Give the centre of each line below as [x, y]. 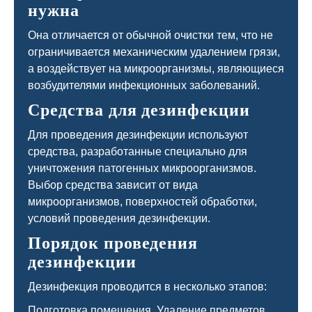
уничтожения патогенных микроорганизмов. [142, 168]
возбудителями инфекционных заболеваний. [144, 85]
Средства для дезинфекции [139, 110]
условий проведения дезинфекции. [119, 218]
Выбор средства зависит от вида [113, 185]
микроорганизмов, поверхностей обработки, [142, 202]
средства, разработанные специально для [138, 151]
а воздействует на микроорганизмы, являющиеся [156, 69]
